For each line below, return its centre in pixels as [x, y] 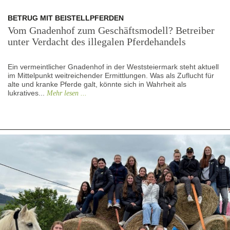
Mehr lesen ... [67, 93]
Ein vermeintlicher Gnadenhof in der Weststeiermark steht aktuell [113, 66]
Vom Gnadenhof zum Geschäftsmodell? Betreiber [111, 30]
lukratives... [27, 93]
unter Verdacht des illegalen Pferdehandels [97, 41]
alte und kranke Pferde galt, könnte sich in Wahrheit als [97, 84]
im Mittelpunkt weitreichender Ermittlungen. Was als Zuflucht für [111, 75]
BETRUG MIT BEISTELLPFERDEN [66, 18]
